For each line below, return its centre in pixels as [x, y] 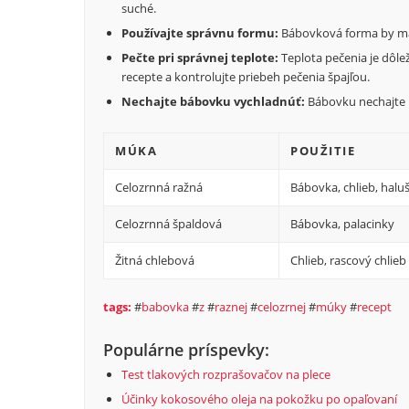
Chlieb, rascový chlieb [348, 261]
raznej [231, 307]
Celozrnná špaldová [168, 224]
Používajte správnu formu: [200, 33]
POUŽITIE [323, 151]
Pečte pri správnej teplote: [200, 58]
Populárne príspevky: [186, 350]
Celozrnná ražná [159, 188]
